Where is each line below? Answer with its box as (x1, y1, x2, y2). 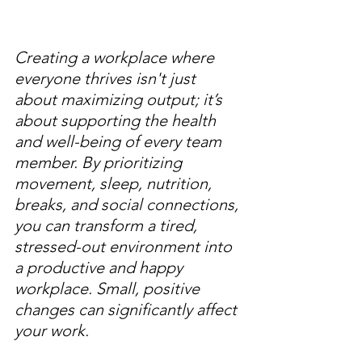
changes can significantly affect (15, 300, 241, 320)
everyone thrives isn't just (15, 69, 200, 89)
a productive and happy (15, 258, 187, 278)
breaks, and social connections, (15, 195, 242, 215)
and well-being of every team (15, 132, 225, 152)
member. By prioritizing (15, 153, 186, 173)
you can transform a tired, (15, 216, 201, 236)
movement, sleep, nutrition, (15, 174, 216, 194)
